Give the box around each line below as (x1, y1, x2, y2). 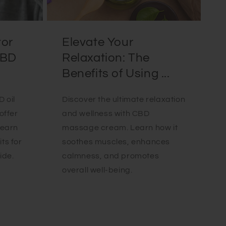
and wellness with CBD (62, 109, 150, 118)
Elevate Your (62, 35, 134, 48)
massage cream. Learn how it (62, 123, 178, 132)
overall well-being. (62, 165, 133, 174)
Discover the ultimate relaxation (62, 95, 186, 103)
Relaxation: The (62, 51, 150, 64)
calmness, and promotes (62, 151, 159, 160)
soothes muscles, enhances (62, 137, 171, 146)
